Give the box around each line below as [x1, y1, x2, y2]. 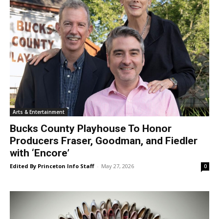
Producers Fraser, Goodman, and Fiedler [10, 135, 197, 147]
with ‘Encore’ [10, 147, 69, 159]
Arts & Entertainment [13, 109, 65, 116]
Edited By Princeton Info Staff [10, 162, 94, 170]
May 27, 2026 [101, 162, 134, 170]
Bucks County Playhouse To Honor [10, 123, 172, 135]
